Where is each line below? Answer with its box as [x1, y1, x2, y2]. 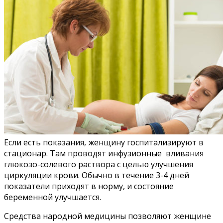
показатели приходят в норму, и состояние [4, 180, 174, 192]
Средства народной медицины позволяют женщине [4, 210, 211, 222]
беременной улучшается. [4, 191, 101, 203]
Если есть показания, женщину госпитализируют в [4, 136, 204, 148]
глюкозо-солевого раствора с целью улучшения [4, 158, 193, 170]
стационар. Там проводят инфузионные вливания [4, 147, 204, 159]
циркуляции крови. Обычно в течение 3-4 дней [4, 169, 189, 181]
